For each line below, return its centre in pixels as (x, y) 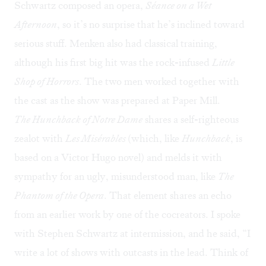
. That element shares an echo (168, 196)
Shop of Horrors (47, 82)
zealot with (40, 139)
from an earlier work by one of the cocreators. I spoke (127, 215)
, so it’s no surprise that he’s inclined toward (151, 25)
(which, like (155, 139)
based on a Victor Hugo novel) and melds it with (118, 158)
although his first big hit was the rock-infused (113, 63)
